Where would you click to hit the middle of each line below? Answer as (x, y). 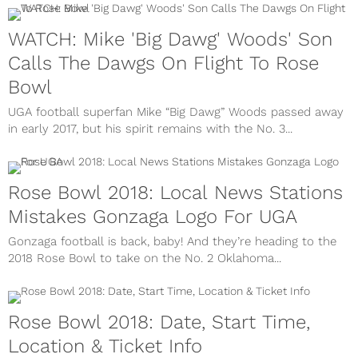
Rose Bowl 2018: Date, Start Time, (159, 322)
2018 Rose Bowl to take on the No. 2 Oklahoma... (145, 258)
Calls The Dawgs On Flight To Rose (163, 63)
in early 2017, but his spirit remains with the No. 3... (150, 128)
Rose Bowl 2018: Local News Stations (175, 192)
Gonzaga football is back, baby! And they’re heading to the (172, 241)
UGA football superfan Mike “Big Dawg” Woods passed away (176, 111)
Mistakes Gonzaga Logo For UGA (153, 216)
